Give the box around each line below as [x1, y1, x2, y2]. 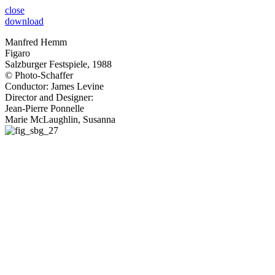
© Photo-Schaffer [5, 70, 73, 80]
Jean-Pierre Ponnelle [5, 103, 84, 114]
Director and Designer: [5, 92, 93, 103]
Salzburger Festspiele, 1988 [5, 59, 112, 69]
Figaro [5, 48, 30, 58]
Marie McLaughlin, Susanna [5, 114, 115, 125]
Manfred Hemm [5, 37, 67, 47]
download [5, 16, 44, 26]
